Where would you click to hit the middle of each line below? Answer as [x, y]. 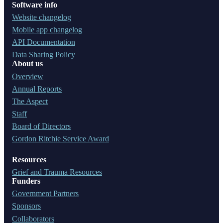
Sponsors [26, 206]
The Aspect [30, 101]
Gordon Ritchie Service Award [60, 139]
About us [27, 64]
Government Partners [45, 194]
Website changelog [42, 17]
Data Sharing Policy [44, 55]
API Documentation [44, 42]
